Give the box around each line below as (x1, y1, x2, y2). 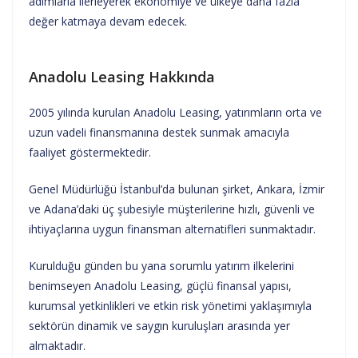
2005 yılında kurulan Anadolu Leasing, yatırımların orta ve (29, 104, 322, 120)
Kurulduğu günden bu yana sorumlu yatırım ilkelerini (29, 257, 294, 273)
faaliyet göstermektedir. (29, 144, 151, 160)
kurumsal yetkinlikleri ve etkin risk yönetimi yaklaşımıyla (29, 297, 312, 313)
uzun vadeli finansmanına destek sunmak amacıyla (29, 124, 289, 140)
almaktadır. (29, 337, 86, 353)
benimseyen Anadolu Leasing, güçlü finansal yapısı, (29, 277, 292, 293)
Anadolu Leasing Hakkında (29, 66, 215, 86)
